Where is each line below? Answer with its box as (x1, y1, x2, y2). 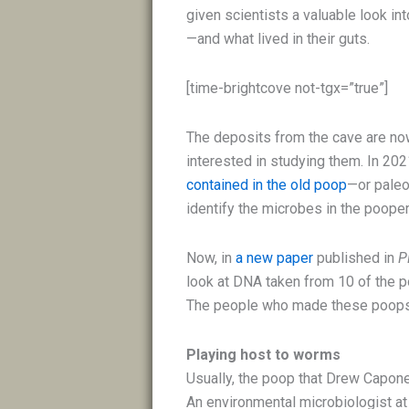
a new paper (236, 248, 314, 267)
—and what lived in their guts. (186, 29, 371, 47)
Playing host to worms (186, 345, 345, 363)
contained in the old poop (186, 175, 348, 194)
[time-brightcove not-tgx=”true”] (186, 79, 389, 97)
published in (313, 248, 399, 267)
